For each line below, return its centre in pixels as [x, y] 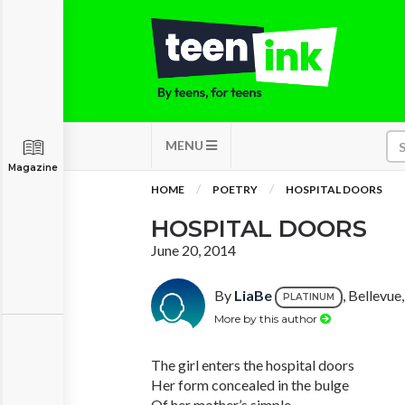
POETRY [235, 189]
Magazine [33, 168]
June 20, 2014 [193, 250]
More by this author [267, 318]
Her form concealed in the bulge [250, 385]
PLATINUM [309, 297]
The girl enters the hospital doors [253, 365]
